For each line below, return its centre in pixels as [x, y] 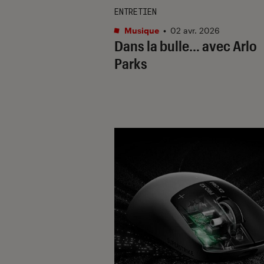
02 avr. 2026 [195, 30]
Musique [141, 30]
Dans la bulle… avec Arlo [186, 45]
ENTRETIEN [136, 11]
